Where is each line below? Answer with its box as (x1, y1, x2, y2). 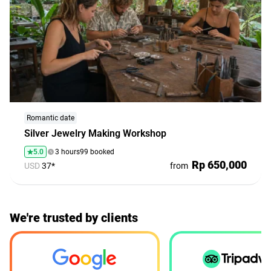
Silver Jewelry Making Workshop (24, 127, 166, 139)
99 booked (80, 147, 114, 156)
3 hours (55, 147, 80, 156)
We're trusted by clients (10, 210, 138, 225)
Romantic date (27, 113, 74, 122)
